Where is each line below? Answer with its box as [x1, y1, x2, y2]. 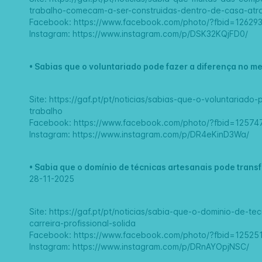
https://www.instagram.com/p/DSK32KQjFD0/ [73, 29, 249, 39]
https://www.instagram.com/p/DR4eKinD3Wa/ [73, 129, 250, 140]
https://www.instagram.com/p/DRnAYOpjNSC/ [73, 242, 250, 252]
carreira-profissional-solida [29, 218, 136, 229]
